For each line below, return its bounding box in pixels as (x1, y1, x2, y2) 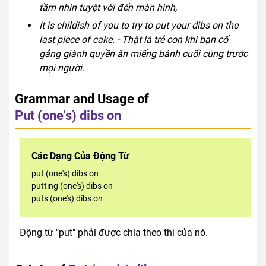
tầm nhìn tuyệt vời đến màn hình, (39, 1, 177, 13)
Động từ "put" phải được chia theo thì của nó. (20, 226, 208, 238)
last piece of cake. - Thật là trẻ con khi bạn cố (39, 33, 228, 45)
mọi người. (39, 62, 84, 74)
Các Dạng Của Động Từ (31, 150, 129, 161)
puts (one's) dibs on (31, 193, 103, 203)
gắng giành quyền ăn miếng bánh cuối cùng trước (39, 47, 248, 59)
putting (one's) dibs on (31, 180, 113, 191)
